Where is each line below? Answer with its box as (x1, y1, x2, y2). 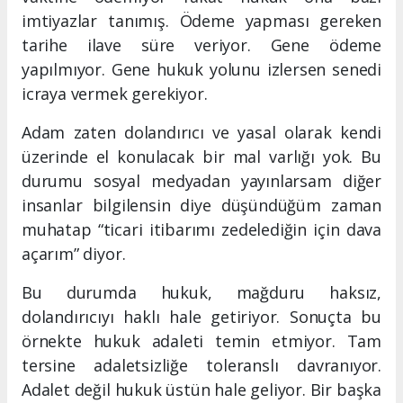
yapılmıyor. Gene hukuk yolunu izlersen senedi (22, 58, 381, 81)
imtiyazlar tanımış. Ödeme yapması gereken (22, 10, 381, 32)
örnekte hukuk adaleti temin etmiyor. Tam (22, 330, 381, 353)
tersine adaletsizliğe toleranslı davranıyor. (22, 354, 381, 377)
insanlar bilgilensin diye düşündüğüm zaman (22, 194, 381, 217)
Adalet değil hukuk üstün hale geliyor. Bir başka (22, 379, 381, 401)
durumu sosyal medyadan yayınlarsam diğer (22, 170, 381, 193)
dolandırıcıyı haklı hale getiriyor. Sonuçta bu (22, 306, 381, 328)
